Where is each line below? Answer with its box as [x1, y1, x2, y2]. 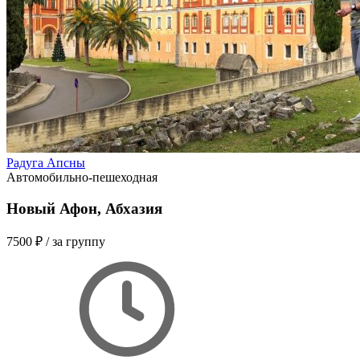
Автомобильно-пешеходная [6, 170, 157, 184]
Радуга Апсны [6, 155, 85, 170]
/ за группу [46, 235, 105, 249]
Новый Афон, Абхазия [6, 199, 162, 217]
